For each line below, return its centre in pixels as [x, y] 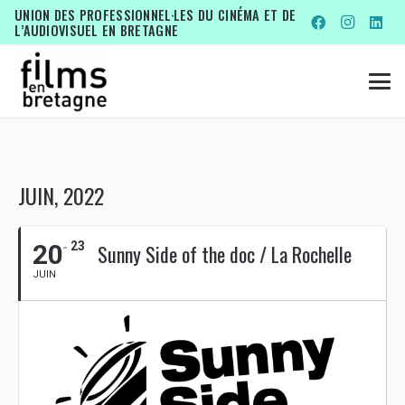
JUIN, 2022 [61, 195]
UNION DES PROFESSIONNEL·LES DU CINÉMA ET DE [155, 15]
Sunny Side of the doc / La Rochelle [225, 254]
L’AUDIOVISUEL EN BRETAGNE [97, 30]
